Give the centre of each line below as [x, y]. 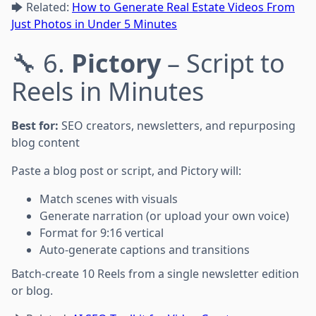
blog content [45, 142]
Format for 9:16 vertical [102, 232]
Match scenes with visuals [109, 199]
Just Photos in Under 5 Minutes [94, 24]
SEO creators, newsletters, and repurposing [177, 125]
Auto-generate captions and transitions [145, 249]
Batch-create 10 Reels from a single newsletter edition [155, 273]
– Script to [223, 63]
